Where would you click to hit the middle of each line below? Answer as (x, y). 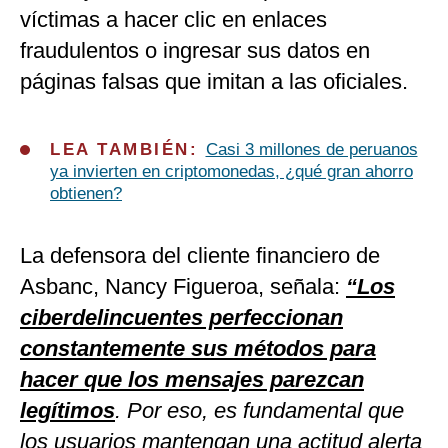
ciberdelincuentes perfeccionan (181, 318)
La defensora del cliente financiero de (200, 256)
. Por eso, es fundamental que (259, 411)
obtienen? (86, 194)
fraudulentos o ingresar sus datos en (195, 51)
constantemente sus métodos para (198, 349)
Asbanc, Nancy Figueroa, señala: (183, 287)
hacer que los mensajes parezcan (192, 380)
